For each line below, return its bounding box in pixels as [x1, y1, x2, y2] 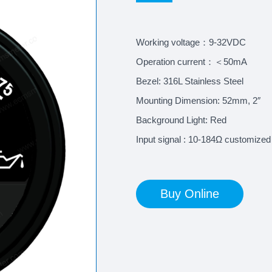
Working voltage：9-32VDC [136, 37, 246, 47]
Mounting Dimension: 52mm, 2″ [136, 95, 260, 106]
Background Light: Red [136, 115, 226, 125]
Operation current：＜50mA [136, 56, 247, 67]
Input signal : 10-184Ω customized [136, 134, 271, 144]
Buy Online [160, 187, 219, 200]
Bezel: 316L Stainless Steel [136, 76, 243, 86]
